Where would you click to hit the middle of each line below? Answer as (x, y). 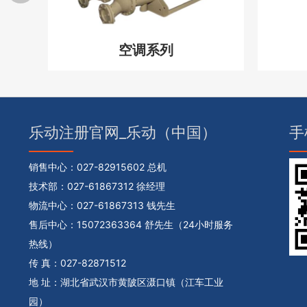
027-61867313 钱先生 (126, 205)
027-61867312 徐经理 (116, 186)
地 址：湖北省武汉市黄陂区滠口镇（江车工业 (126, 282)
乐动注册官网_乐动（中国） (122, 133)
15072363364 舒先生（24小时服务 (155, 224)
